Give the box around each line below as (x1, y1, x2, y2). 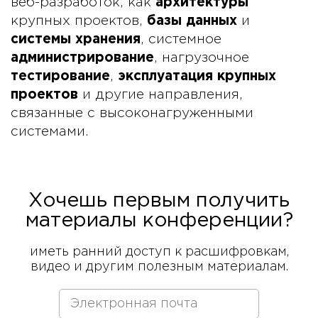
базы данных (147, 15, 237, 27)
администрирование (11, 52, 154, 64)
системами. (11, 126, 89, 138)
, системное (141, 33, 221, 45)
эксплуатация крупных (118, 70, 276, 82)
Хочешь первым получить (28, 192, 290, 209)
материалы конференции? (25, 212, 293, 229)
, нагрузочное (154, 52, 249, 64)
